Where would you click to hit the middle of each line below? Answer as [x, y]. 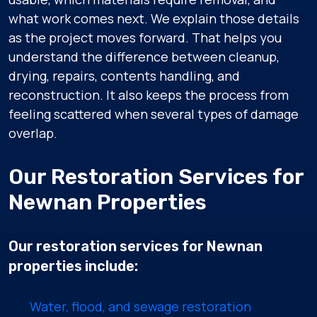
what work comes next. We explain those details [154, 18]
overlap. [33, 133]
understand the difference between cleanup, [144, 57]
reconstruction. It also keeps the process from [149, 95]
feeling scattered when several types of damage [154, 114]
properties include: [73, 266]
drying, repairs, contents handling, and [124, 76]
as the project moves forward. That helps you [145, 38]
